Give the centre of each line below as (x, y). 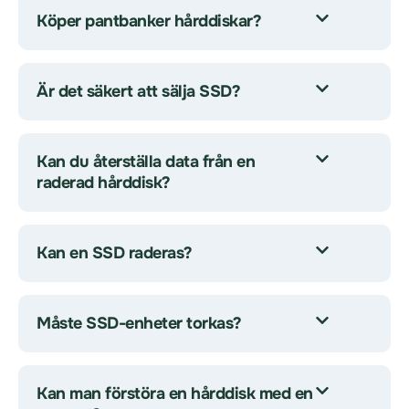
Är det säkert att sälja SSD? (138, 91)
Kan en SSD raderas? (115, 253)
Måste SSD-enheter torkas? (139, 323)
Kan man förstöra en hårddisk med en (175, 393)
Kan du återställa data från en (146, 162)
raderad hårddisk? (104, 183)
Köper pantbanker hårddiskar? (149, 21)
